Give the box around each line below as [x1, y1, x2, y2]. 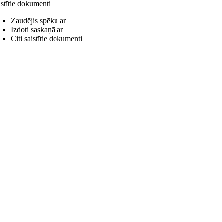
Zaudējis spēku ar [11, 16, 66, 25]
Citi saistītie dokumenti [11, 34, 82, 43]
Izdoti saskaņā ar [11, 25, 63, 34]
